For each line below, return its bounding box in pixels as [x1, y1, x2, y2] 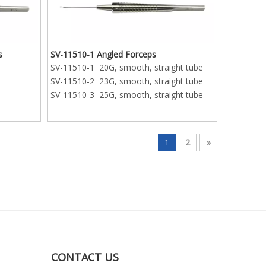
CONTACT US [51, 249, 119, 264]
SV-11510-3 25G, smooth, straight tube [50, 88, 204, 100]
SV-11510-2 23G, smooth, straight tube [50, 75, 204, 87]
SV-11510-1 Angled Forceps [50, 48, 157, 60]
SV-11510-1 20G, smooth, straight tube [50, 61, 204, 73]
